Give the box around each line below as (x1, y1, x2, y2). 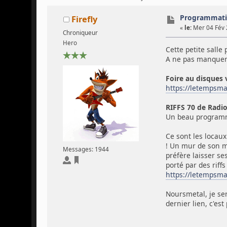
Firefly (71, 13, 97, 25)
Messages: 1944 (62, 145, 109, 153)
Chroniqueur (62, 28, 98, 36)
